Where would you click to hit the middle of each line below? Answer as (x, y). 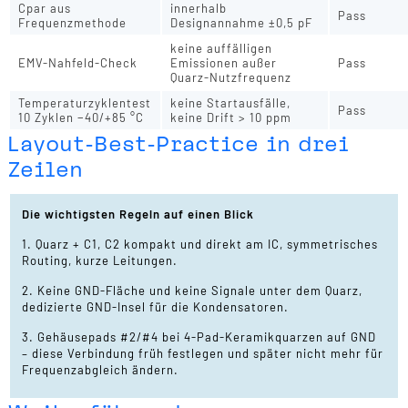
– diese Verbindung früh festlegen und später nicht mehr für (203, 354)
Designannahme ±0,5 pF (242, 22)
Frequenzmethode (73, 22)
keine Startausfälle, (231, 102)
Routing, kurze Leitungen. (100, 261)
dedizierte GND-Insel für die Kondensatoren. (156, 307)
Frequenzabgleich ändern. (101, 370)
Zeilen (46, 169)
